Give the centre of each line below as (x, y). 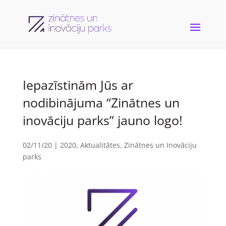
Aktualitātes (100, 145)
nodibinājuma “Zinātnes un (101, 102)
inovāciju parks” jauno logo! (102, 120)
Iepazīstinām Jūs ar (78, 85)
